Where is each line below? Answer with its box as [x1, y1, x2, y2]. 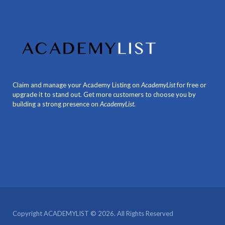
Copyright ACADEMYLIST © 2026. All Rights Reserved [13, 209, 173, 217]
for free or [175, 80, 206, 89]
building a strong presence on [13, 99, 100, 108]
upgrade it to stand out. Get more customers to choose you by [13, 90, 196, 98]
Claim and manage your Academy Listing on [13, 80, 141, 89]
